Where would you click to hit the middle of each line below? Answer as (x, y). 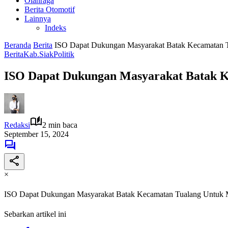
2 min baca (60, 125)
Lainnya (38, 19)
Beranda (18, 45)
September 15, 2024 (36, 134)
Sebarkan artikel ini (35, 214)
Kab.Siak (38, 54)
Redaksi (17, 125)
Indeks (55, 28)
